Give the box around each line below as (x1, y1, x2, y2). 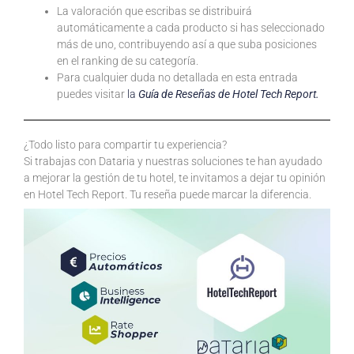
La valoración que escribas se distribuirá (57, 4, 252, 17)
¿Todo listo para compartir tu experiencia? (24, 137, 227, 151)
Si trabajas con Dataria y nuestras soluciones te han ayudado (24, 154, 322, 168)
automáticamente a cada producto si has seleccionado (57, 21, 325, 34)
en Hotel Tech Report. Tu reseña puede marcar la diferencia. (24, 187, 311, 201)
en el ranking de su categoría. (57, 54, 198, 67)
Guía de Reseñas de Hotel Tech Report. (138, 87, 319, 100)
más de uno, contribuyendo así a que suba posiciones (57, 37, 317, 51)
